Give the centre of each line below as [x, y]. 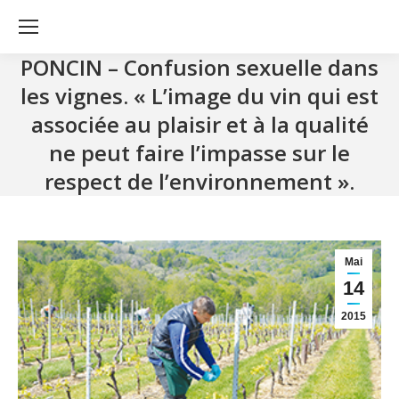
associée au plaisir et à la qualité [199, 124]
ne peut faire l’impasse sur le [199, 153]
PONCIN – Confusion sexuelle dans [199, 67]
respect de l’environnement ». [199, 181]
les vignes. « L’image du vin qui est [199, 96]
